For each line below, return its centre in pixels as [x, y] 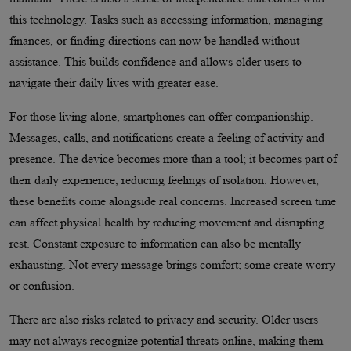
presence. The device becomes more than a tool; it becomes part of [173, 159]
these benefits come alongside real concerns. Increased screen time [173, 201]
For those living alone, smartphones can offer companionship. [161, 117]
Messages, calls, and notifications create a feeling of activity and [167, 138]
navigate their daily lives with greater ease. [114, 83]
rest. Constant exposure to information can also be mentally [155, 244]
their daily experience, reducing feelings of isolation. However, [164, 180]
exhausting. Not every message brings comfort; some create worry [172, 265]
